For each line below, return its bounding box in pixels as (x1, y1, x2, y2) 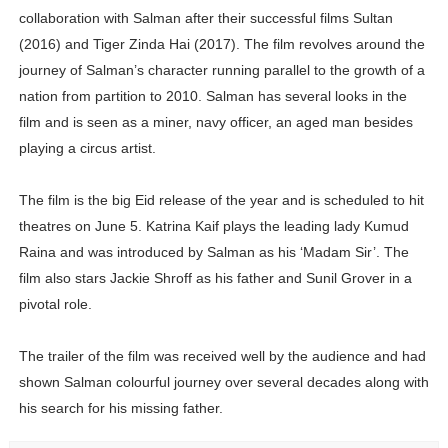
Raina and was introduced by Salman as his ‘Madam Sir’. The (18, 244, 409, 261)
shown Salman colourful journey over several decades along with (18, 374, 429, 391)
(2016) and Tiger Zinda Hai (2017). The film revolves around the (18, 36, 425, 53)
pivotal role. (18, 296, 92, 313)
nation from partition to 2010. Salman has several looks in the (18, 88, 407, 105)
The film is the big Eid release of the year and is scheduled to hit (18, 192, 424, 209)
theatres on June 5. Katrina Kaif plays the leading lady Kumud (18, 218, 409, 235)
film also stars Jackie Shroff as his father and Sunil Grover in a (18, 270, 412, 287)
